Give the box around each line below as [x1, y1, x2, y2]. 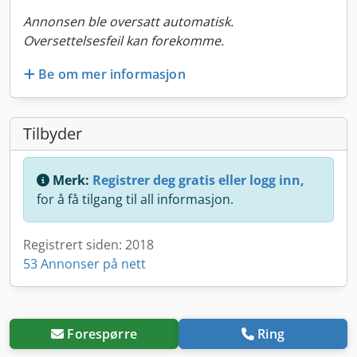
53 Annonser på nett [23, 254, 146, 273]
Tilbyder [23, 122, 82, 144]
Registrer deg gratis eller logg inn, [92, 171, 304, 189]
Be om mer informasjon [38, 65, 186, 83]
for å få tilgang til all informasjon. [37, 190, 233, 208]
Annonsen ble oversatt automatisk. [23, 13, 233, 30]
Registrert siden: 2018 [23, 235, 154, 253]
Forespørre [67, 324, 137, 343]
